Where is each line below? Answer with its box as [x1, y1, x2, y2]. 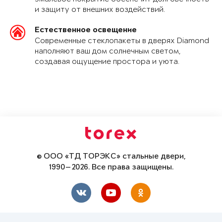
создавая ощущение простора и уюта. [35, 57, 179, 66]
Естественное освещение [35, 26, 137, 35]
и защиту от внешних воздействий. [35, 5, 165, 14]
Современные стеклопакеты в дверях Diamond [35, 37, 209, 46]
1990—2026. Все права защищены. [49, 163, 173, 172]
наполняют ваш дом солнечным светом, [35, 47, 181, 56]
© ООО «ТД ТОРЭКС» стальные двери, [36, 152, 186, 162]
